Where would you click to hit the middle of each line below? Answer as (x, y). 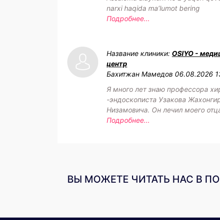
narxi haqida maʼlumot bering (153, 8)
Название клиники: (139, 53)
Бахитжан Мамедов (140, 74)
